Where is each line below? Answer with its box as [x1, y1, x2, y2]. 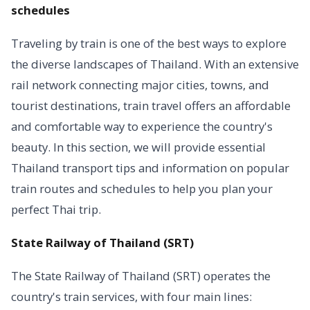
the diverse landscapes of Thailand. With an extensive [11, 56, 299, 72]
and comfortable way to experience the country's [11, 118, 273, 134]
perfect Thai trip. [11, 201, 101, 217]
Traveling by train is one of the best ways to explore [11, 35, 286, 51]
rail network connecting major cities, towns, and [11, 77, 269, 93]
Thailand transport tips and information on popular [11, 160, 289, 176]
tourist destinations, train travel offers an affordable [11, 98, 291, 113]
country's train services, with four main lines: [11, 289, 252, 304]
